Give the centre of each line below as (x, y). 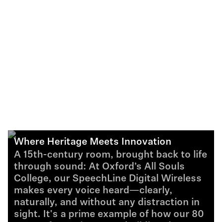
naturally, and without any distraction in (107, 203)
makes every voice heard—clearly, (93, 191)
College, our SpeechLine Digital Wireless (108, 179)
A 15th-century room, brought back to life (111, 155)
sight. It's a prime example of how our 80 (109, 215)
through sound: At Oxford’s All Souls (99, 167)
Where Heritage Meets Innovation (93, 142)
